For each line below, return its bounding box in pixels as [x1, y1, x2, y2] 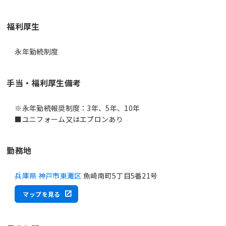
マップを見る [23, 189, 61, 198]
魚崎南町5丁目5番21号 [81, 170, 158, 181]
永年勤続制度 [15, 46, 59, 56]
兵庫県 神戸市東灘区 [15, 170, 82, 181]
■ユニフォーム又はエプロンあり [15, 114, 123, 124]
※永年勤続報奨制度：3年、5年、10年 [15, 102, 140, 113]
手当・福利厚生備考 [7, 76, 81, 89]
